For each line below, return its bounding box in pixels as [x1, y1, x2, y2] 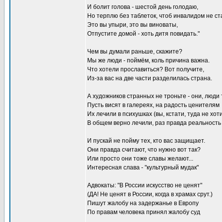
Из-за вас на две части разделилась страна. [87, 75, 212, 82]
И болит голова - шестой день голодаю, [87, 3, 198, 10]
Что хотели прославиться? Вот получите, [87, 66, 204, 73]
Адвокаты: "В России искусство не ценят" [87, 182, 202, 189]
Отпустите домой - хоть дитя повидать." [87, 30, 200, 37]
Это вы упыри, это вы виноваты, [87, 21, 178, 28]
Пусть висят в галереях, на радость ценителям [87, 102, 220, 109]
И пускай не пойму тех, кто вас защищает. [87, 137, 205, 144]
